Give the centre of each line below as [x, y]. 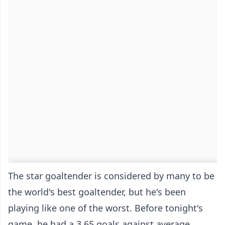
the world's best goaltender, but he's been [97, 192]
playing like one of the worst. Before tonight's [105, 208]
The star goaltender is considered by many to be [111, 176]
